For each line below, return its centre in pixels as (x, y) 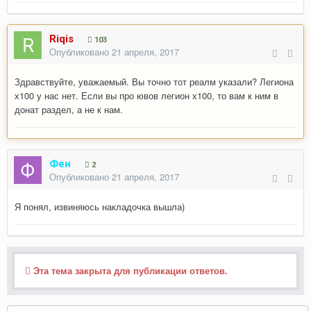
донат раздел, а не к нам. (69, 109)
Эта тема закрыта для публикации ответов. (129, 270)
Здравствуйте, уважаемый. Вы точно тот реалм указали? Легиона (154, 82)
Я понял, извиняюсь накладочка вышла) (100, 207)
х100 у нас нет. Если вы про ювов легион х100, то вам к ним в (146, 95)
